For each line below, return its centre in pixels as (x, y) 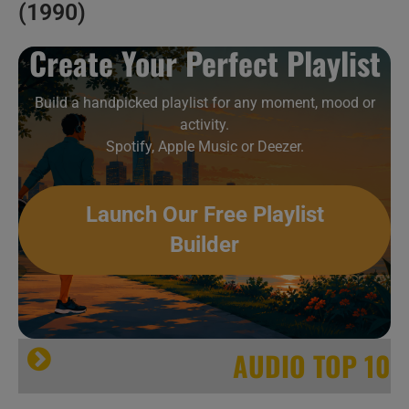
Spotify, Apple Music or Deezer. (204, 147)
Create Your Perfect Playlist (204, 63)
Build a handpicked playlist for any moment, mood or (204, 103)
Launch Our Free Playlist (204, 215)
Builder (204, 245)
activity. (204, 125)
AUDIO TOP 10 (312, 366)
